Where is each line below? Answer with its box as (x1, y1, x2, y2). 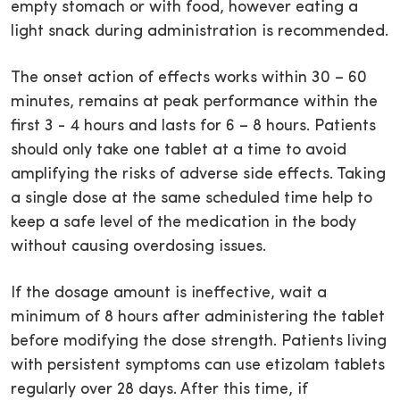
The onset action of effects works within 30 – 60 (11, 70, 367, 87)
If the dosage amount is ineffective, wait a (11, 285, 327, 303)
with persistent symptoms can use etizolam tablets (11, 357, 385, 375)
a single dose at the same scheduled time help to (11, 190, 372, 208)
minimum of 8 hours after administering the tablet (11, 309, 385, 327)
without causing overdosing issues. (11, 238, 266, 256)
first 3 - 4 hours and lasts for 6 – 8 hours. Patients (11, 118, 376, 136)
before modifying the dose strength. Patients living (11, 333, 387, 351)
